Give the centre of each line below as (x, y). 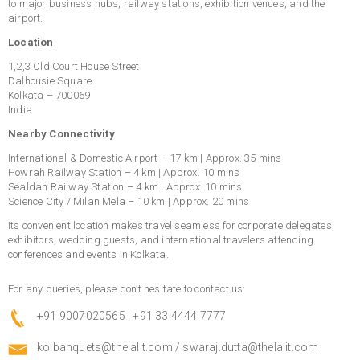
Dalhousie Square (50, 81)
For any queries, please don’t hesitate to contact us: (127, 289)
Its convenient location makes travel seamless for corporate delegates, (172, 225)
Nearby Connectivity (61, 134)
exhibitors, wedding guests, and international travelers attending (161, 240)
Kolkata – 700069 (49, 95)
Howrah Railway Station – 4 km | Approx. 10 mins (124, 172)
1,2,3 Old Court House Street (74, 66)
